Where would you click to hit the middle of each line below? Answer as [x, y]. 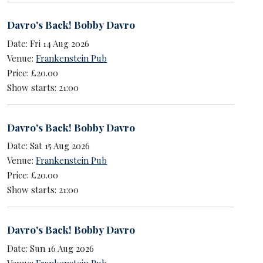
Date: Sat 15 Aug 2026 [49, 146]
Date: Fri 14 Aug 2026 [48, 43]
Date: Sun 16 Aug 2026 [51, 248]
